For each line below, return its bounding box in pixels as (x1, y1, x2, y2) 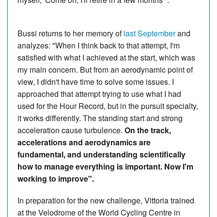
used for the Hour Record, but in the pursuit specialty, (17, 100, 198, 111)
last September (124, 27, 175, 39)
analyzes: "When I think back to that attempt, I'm (17, 39, 180, 51)
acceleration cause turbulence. (17, 124, 124, 136)
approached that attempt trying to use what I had (17, 88, 181, 99)
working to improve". (17, 172, 94, 184)
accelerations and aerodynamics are (17, 136, 151, 148)
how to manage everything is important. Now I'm (17, 160, 193, 172)
